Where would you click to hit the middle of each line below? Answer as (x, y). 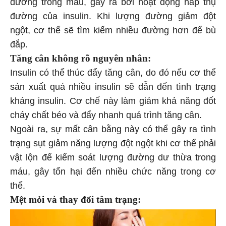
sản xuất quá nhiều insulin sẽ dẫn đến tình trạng (113, 89)
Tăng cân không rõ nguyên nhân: (80, 60)
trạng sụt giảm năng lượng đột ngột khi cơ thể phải (113, 145)
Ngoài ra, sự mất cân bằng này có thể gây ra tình (113, 131)
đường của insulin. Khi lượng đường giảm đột (113, 18)
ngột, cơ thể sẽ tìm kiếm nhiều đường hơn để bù (113, 32)
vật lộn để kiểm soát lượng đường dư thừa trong (113, 159)
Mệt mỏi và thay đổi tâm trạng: (75, 201)
